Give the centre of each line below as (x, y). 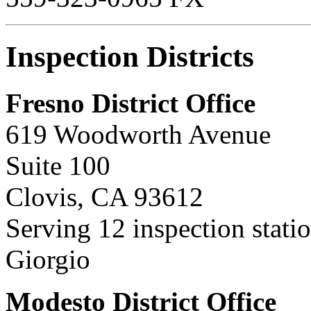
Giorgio (48, 259)
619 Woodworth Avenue (138, 134)
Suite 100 (58, 165)
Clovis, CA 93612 (104, 196)
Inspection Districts (130, 56)
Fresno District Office (131, 103)
